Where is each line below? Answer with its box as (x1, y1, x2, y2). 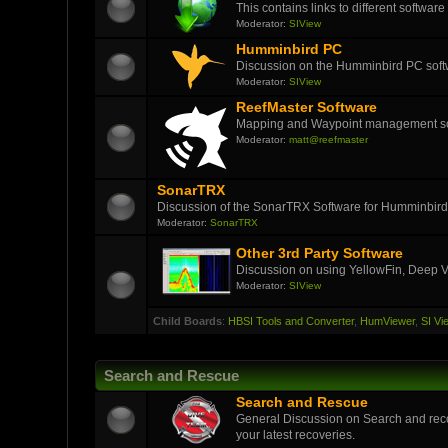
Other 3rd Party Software (235, 245, 403, 261)
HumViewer (360, 314, 416, 327)
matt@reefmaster (288, 133, 368, 145)
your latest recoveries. (235, 427, 355, 442)
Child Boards (153, 314, 223, 327)
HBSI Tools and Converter (228, 314, 355, 327)
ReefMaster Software (235, 99, 377, 115)
